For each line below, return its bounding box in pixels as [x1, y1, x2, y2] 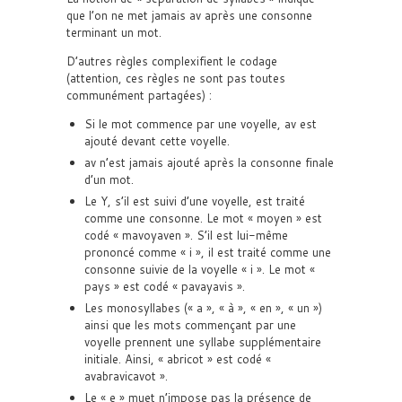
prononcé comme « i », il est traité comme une [84, 244, 331, 260]
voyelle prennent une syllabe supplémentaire [84, 334, 321, 350]
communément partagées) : [66, 87, 212, 103]
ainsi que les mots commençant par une [84, 317, 296, 333]
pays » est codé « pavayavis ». [84, 278, 245, 294]
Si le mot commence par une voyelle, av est [84, 116, 317, 132]
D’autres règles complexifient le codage [66, 53, 277, 69]
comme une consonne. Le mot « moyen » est [84, 210, 322, 226]
